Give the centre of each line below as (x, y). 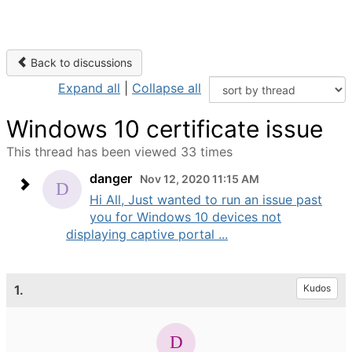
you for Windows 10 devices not (185, 217)
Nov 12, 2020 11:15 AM (200, 179)
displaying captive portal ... (147, 234)
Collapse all (167, 88)
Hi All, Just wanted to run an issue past (206, 200)
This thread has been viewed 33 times (119, 152)
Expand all (89, 88)
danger (111, 178)
